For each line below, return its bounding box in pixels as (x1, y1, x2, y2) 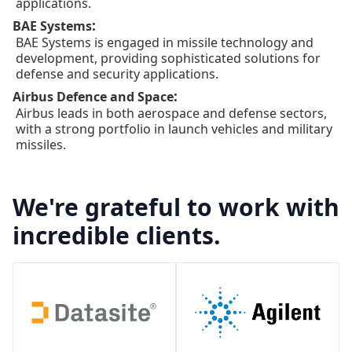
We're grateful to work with (13, 190, 339, 223)
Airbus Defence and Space (13, 87, 174, 105)
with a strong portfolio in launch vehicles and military (16, 119, 332, 137)
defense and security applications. (16, 64, 218, 82)
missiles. (16, 135, 66, 153)
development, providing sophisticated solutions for (16, 49, 321, 67)
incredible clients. (13, 218, 221, 251)
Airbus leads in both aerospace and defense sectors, (16, 104, 327, 122)
